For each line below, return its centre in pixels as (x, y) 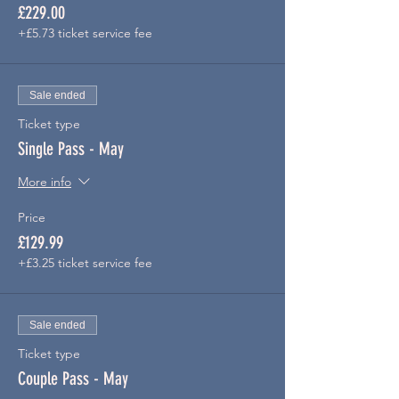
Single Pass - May (71, 149)
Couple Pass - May (73, 379)
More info (45, 182)
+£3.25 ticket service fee (85, 263)
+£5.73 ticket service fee (85, 33)
